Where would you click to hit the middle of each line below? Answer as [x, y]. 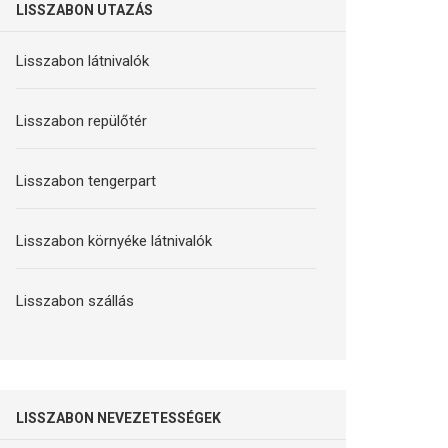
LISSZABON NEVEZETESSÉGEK [119, 417]
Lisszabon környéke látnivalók [114, 240]
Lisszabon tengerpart [86, 180]
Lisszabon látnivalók [83, 60]
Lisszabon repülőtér [82, 120]
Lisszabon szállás [75, 300]
